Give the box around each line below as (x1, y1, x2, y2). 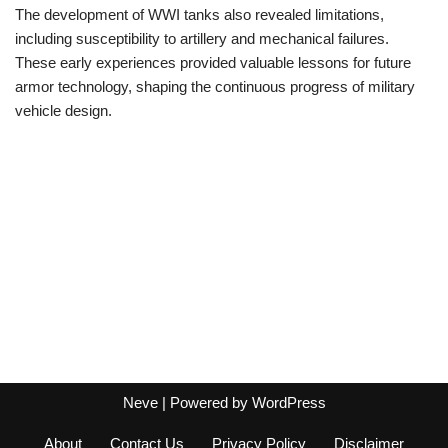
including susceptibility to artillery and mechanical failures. (15, 30, 389, 47)
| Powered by (157, 394, 252, 411)
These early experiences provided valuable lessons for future (15, 54, 411, 71)
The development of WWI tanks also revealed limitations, (15, 6, 384, 23)
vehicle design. (15, 102, 112, 119)
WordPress (251, 394, 326, 411)
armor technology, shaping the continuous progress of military (15, 78, 415, 95)
